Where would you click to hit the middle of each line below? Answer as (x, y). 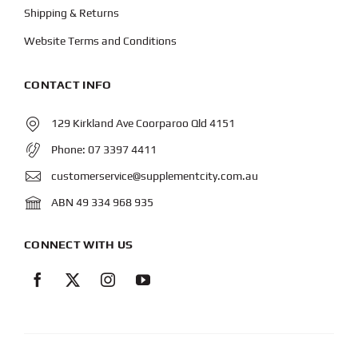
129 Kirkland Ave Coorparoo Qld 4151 (143, 123)
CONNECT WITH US (78, 245)
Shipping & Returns (71, 13)
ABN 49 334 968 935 (102, 202)
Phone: (69, 150)
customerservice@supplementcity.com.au (154, 175)
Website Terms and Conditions (100, 41)
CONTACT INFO (68, 85)
